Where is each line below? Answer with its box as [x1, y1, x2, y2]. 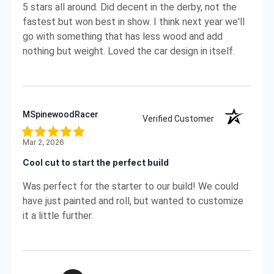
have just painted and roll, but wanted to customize [23, 194, 243, 207]
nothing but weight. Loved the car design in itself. [23, 45, 235, 57]
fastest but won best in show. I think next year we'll [23, 15, 245, 28]
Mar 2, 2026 [23, 137, 64, 147]
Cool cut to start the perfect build [23, 157, 169, 168]
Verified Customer [143, 113, 220, 124]
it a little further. [23, 209, 93, 221]
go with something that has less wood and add [23, 30, 223, 42]
